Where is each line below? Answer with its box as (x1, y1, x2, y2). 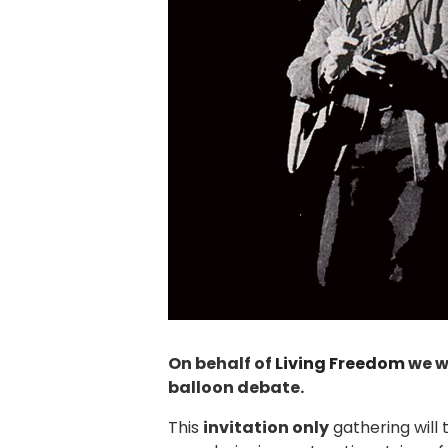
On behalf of (168, 351, 275, 375)
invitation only (203, 415, 329, 439)
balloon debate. (168, 375, 304, 399)
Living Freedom (275, 351, 405, 375)
